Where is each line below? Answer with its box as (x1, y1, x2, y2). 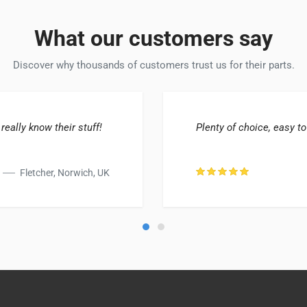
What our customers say (34, 25, 273, 51)
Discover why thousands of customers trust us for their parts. (12, 58, 295, 71)
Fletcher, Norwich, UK (17, 167, 110, 178)
